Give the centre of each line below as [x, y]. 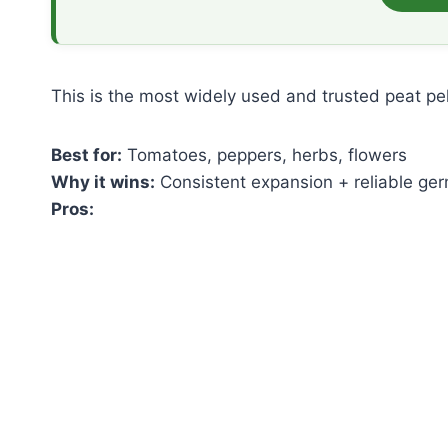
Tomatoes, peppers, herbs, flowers [264, 155]
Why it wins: [103, 182]
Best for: [86, 155]
